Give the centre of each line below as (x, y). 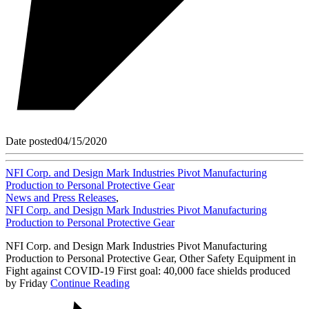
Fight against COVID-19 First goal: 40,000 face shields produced (148, 270)
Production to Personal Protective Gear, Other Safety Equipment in (151, 258)
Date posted (31, 141)
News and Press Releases (61, 197)
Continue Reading (90, 283)
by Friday (28, 283)
